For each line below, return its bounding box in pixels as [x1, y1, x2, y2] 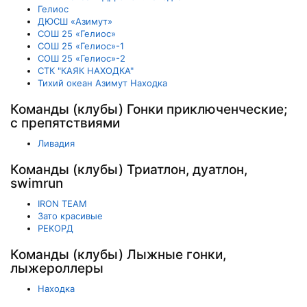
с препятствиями [10, 115, 120, 131]
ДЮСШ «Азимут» [38, 16, 112, 27]
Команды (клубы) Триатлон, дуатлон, [10, 162, 247, 177]
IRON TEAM [38, 198, 87, 209]
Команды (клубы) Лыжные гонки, [10, 247, 226, 262]
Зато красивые [38, 210, 103, 221]
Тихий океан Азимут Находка [38, 77, 167, 88]
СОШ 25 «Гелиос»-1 [38, 40, 124, 51]
